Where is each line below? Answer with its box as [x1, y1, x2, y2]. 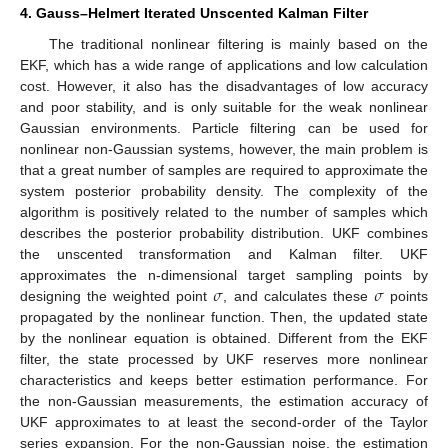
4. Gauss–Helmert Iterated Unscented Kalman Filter [20, 4, 368, 21]
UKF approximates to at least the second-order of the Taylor [20, 413, 428, 430]
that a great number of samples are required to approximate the [20, 161, 428, 178]
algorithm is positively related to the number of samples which [20, 203, 428, 220]
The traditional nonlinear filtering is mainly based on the [48, 35, 428, 52]
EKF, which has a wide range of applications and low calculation [20, 56, 428, 73]
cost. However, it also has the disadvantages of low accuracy [20, 77, 428, 94]
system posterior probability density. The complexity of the [20, 182, 428, 199]
